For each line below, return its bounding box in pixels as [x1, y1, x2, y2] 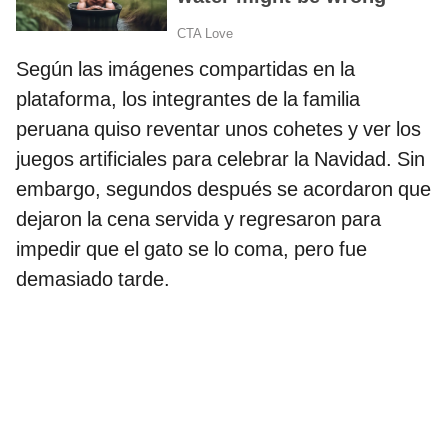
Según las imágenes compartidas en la [16, 56, 355, 81]
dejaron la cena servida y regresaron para [16, 206, 381, 231]
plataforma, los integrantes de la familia [16, 86, 360, 111]
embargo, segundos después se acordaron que [16, 176, 431, 201]
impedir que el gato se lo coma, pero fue [16, 236, 367, 261]
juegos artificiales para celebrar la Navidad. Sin [16, 146, 425, 171]
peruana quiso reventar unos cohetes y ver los [16, 116, 421, 141]
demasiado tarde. [16, 266, 170, 291]
